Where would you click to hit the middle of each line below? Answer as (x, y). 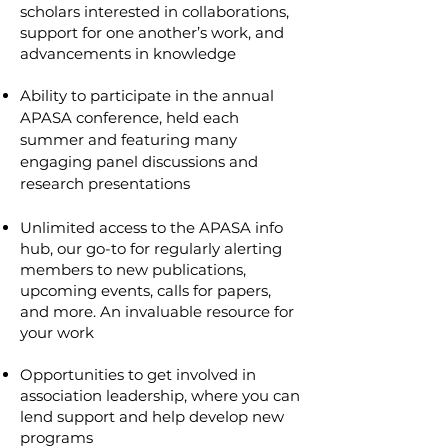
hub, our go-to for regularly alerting (151, 248)
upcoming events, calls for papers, (145, 290)
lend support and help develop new (152, 416)
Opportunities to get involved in (138, 374)
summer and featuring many (128, 139)
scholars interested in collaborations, (154, 11)
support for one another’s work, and (152, 32)
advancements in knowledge (128, 53)
